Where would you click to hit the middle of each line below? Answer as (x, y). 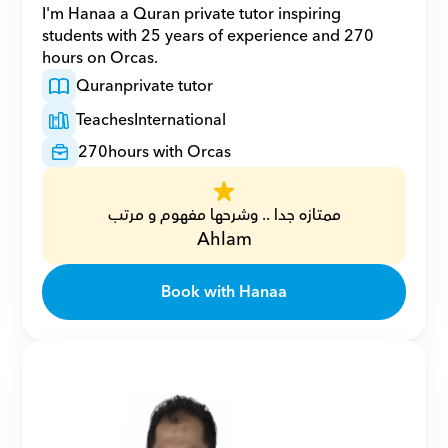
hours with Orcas (170, 152)
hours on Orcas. (100, 58)
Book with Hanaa (224, 292)
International (180, 120)
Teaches (105, 120)
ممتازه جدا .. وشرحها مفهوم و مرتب (224, 215)
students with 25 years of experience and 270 (208, 36)
